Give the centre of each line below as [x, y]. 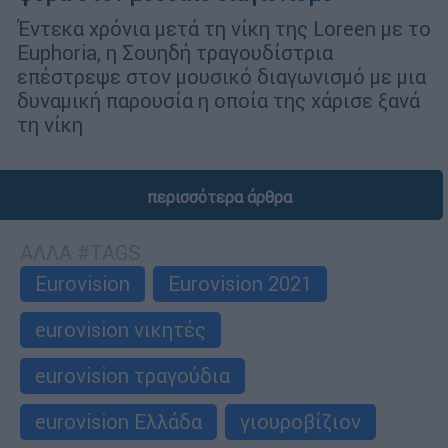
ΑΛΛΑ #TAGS [80, 253]
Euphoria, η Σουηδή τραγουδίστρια [175, 53]
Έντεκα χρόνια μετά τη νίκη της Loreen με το [224, 29]
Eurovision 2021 [240, 284]
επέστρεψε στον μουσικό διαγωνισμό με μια [221, 77]
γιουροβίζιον [300, 422]
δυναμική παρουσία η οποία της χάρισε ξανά [218, 101]
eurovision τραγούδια [132, 376]
